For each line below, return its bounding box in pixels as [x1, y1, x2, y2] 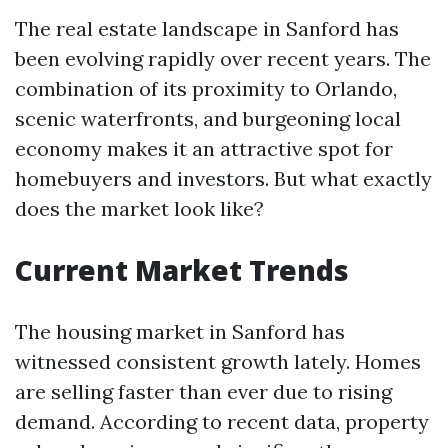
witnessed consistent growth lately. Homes [15, 349, 421, 374]
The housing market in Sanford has [15, 319, 345, 344]
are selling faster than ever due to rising [15, 379, 392, 404]
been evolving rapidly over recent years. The [15, 46, 431, 71]
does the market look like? [15, 196, 264, 221]
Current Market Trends [15, 251, 349, 289]
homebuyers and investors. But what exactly [15, 166, 432, 191]
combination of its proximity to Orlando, [15, 76, 397, 101]
